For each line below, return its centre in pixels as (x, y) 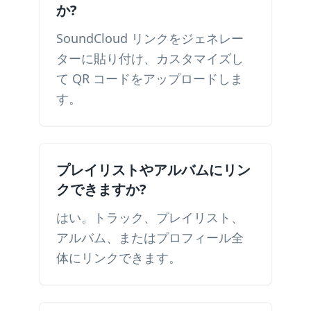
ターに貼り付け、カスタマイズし (150, 58)
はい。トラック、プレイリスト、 (150, 217)
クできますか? (101, 189)
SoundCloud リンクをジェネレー (150, 38)
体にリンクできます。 (119, 258)
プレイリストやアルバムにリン (153, 170)
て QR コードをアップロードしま (150, 78)
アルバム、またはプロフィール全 (150, 237)
